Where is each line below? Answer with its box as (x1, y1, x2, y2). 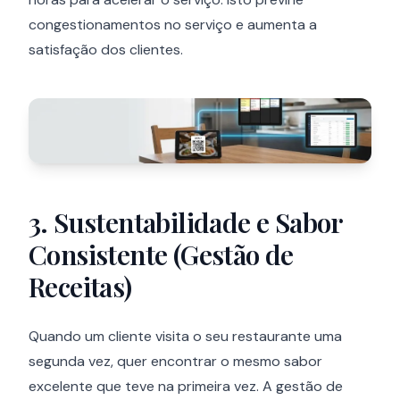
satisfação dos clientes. (29, 40, 183, 60)
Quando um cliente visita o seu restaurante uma (29, 327, 342, 346)
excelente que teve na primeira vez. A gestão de (29, 377, 343, 396)
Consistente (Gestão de (29, 237, 294, 273)
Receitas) (29, 269, 132, 305)
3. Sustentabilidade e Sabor (29, 204, 342, 241)
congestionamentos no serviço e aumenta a (29, 15, 317, 35)
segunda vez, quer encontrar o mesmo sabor (29, 352, 322, 371)
